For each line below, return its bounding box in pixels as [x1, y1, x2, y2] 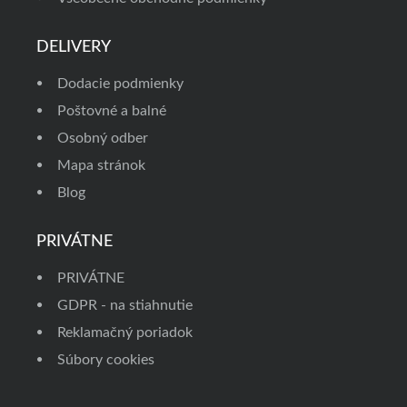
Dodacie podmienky [57, 75, 184, 91]
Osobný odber [57, 130, 148, 145]
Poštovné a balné [57, 103, 166, 118]
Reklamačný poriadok [57, 324, 193, 340]
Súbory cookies [57, 352, 154, 367]
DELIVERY [36, 38, 111, 55]
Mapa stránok [57, 157, 145, 173]
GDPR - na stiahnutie [57, 297, 193, 313]
